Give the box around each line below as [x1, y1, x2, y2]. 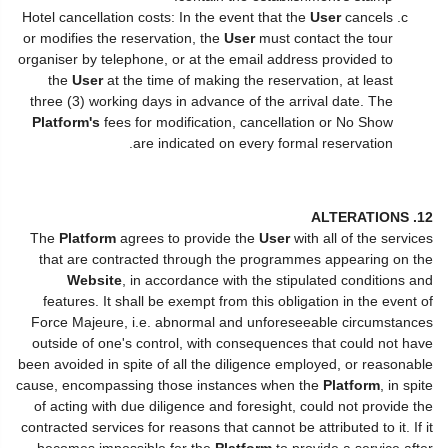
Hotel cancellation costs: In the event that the [22, 9, 310, 25]
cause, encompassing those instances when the [16, 376, 323, 393]
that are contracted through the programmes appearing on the [39, 250, 433, 267]
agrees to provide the [116, 229, 259, 246]
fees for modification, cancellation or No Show [100, 114, 393, 130]
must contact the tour [255, 30, 393, 46]
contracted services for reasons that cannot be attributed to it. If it [21, 418, 433, 435]
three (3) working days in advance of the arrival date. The [30, 93, 393, 109]
